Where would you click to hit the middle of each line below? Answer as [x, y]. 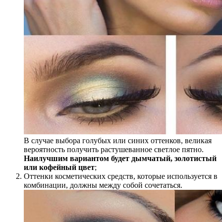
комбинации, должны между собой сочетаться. [103, 185]
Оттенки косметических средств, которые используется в [121, 176]
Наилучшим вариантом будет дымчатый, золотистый [120, 158]
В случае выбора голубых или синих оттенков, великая [118, 140]
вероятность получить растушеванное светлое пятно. [114, 149]
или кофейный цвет [59, 167]
